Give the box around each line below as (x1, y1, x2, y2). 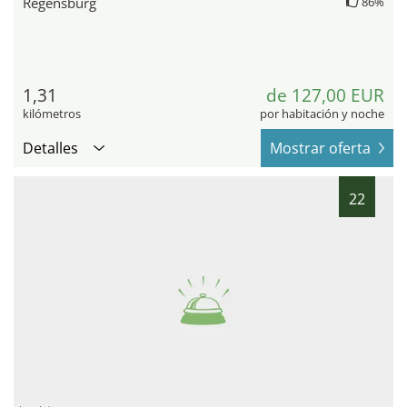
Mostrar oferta (270, 138, 371, 159)
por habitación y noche (260, 105, 384, 123)
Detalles (23, 138, 78, 159)
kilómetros (23, 105, 81, 123)
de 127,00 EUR (266, 84, 384, 108)
